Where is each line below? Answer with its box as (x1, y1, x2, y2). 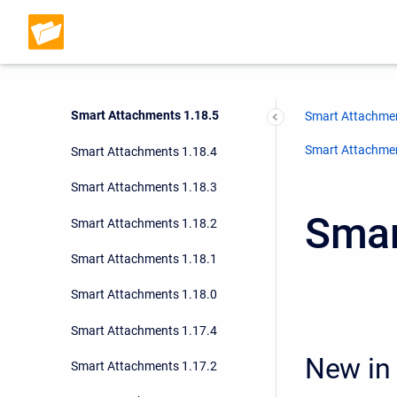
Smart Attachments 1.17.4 (71, 323, 217, 338)
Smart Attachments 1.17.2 (71, 359, 217, 374)
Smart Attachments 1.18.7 (71, 36, 217, 51)
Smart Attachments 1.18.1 (71, 251, 217, 266)
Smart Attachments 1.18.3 (71, 180, 217, 195)
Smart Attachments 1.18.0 (71, 287, 217, 302)
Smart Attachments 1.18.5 (71, 108, 219, 123)
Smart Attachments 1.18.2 (71, 215, 217, 230)
